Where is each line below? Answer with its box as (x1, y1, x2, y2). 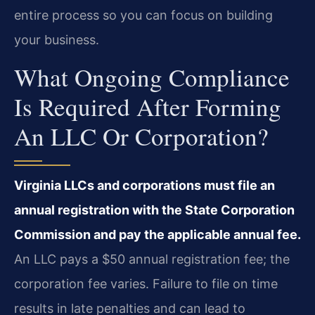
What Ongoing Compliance (14, 60, 290, 94)
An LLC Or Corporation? (14, 119, 269, 153)
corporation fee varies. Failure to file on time (14, 276, 278, 291)
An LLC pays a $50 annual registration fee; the (14, 251, 290, 266)
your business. (14, 32, 99, 48)
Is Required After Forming (14, 89, 281, 123)
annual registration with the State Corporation (14, 202, 295, 217)
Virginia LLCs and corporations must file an (14, 177, 275, 193)
